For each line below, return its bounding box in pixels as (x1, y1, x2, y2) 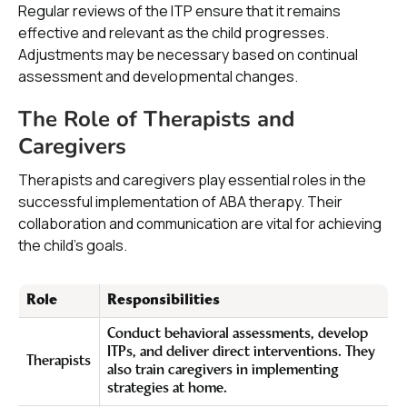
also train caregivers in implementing (107, 363, 339, 378)
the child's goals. (18, 235, 127, 255)
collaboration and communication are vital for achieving (18, 213, 382, 233)
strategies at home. (107, 382, 227, 396)
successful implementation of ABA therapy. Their (18, 192, 342, 212)
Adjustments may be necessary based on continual (18, 45, 358, 65)
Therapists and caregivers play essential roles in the (18, 170, 366, 190)
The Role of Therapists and (18, 104, 294, 134)
